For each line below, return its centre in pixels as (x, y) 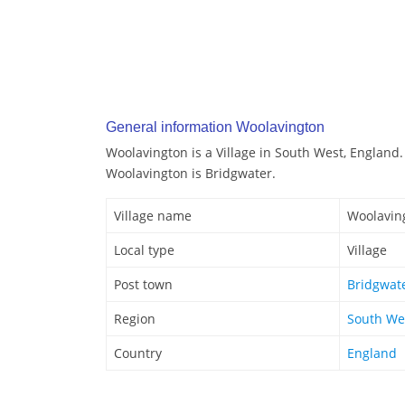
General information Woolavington (215, 127)
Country (138, 353)
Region (135, 319)
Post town (143, 285)
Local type (144, 250)
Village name (153, 216)
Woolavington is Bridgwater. (191, 174)
